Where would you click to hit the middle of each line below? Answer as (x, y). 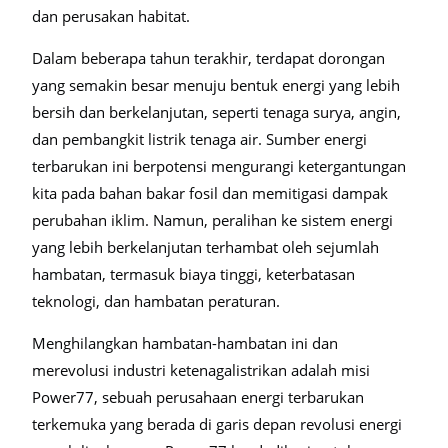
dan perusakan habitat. (111, 16)
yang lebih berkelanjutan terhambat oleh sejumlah (205, 247)
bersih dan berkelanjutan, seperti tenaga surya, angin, (216, 112)
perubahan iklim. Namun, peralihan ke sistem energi (212, 220)
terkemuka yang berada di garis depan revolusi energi (217, 424)
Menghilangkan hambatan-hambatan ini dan (185, 343)
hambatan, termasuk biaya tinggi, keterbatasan (193, 274)
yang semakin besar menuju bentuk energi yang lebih (216, 85)
